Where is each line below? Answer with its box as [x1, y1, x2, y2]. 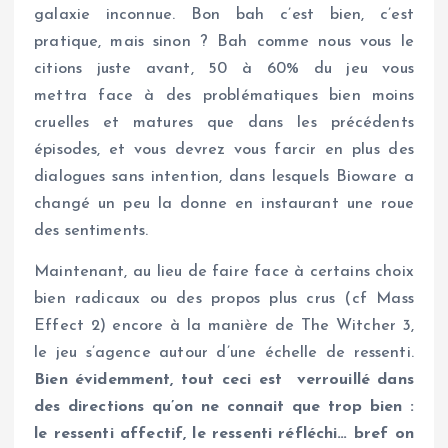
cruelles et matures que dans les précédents [34, 114, 414, 131]
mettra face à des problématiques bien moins [34, 87, 414, 104]
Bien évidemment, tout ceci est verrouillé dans [34, 371, 414, 388]
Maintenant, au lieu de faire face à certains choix [34, 263, 414, 280]
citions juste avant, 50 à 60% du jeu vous [34, 60, 414, 77]
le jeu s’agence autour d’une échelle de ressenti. [34, 344, 414, 361]
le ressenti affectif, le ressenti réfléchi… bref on [34, 425, 414, 442]
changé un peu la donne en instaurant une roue [34, 195, 414, 212]
